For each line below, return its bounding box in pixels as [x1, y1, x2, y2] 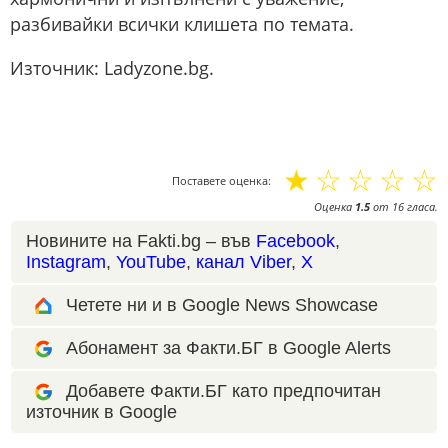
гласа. [404, 198, 438, 214]
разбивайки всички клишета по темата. [10, 11, 354, 36]
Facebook [256, 230, 335, 251]
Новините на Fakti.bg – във [26, 230, 256, 251]
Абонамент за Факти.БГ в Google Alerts [66, 337, 391, 358]
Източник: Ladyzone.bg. [10, 55, 214, 80]
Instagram [26, 251, 106, 272]
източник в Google [26, 402, 177, 423]
